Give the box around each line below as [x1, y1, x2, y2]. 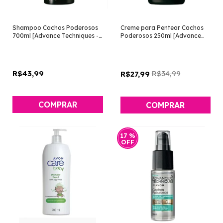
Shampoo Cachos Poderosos [12, 24, 98, 32]
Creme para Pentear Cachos [120, 24, 204, 32]
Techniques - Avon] [120, 40, 176, 48]
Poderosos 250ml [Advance [120, 32, 201, 40]
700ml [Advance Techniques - [12, 32, 99, 40]
